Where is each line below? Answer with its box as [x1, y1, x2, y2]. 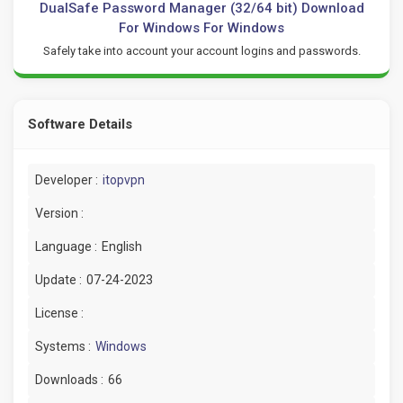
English [102, 239, 142, 255]
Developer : [35, 173, 98, 188]
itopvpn [103, 173, 145, 188]
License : [35, 306, 84, 321]
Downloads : [35, 372, 103, 388]
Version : [35, 206, 84, 221]
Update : [35, 273, 82, 288]
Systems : [35, 339, 91, 354]
